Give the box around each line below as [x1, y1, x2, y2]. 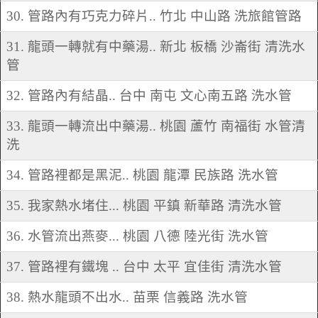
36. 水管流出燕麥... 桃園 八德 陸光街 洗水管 [6, 229, 268, 244]
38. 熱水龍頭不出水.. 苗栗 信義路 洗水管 [6, 290, 248, 305]
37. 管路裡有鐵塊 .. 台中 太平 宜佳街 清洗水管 [6, 259, 282, 275]
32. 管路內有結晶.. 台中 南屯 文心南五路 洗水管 [6, 88, 292, 104]
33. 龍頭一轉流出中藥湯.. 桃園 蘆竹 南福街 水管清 [6, 119, 305, 134]
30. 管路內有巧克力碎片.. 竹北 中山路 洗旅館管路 [6, 9, 302, 24]
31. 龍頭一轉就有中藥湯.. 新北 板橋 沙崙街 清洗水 [6, 39, 305, 55]
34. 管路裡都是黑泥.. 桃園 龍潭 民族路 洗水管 [6, 168, 278, 183]
